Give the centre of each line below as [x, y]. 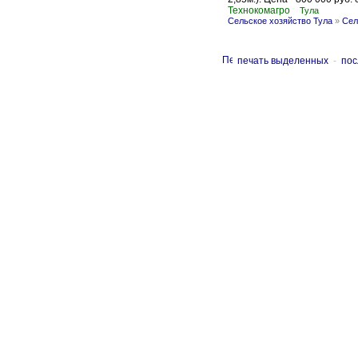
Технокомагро [259, 10]
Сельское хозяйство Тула [280, 21]
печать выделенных [283, 61]
